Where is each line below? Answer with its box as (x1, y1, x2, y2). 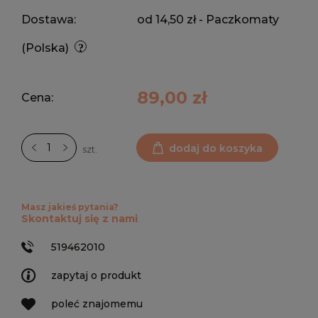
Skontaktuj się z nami (21, 212, 138, 225)
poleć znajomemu (51, 297, 143, 310)
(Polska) (21, 41, 69, 55)
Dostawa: (21, 13, 76, 26)
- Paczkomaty (199, 13, 280, 26)
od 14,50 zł (137, 13, 197, 26)
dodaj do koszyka (169, 141, 263, 155)
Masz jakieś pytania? (21, 202, 119, 212)
